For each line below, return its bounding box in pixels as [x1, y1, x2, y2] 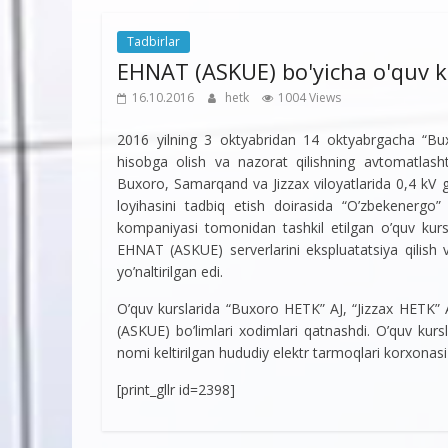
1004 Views [278, 88, 341, 106]
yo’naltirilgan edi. [117, 261, 223, 281]
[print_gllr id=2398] [117, 379, 235, 399]
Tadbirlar [127, 32, 180, 50]
